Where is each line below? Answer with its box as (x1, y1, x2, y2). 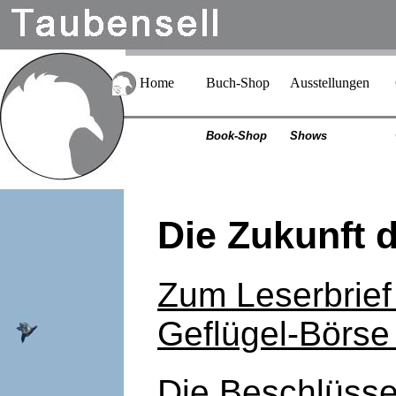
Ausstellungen (290, 75, 369, 90)
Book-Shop (206, 129, 267, 142)
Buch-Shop (206, 75, 270, 90)
